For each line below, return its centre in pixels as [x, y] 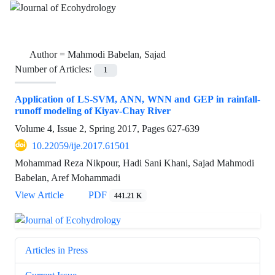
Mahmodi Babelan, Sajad [117, 55]
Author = [48, 55]
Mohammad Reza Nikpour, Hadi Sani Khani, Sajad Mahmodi [134, 163]
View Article [39, 195]
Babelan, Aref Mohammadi [68, 177]
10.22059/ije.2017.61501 [81, 145]
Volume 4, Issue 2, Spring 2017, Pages [91, 128]
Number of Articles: [54, 69]
